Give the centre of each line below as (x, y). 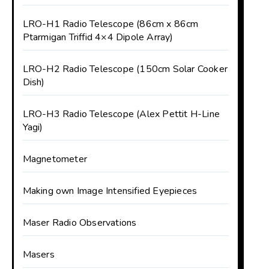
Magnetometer (55, 159)
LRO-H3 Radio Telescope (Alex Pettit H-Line (121, 114)
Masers (38, 255)
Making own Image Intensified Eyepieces (110, 191)
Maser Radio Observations (80, 223)
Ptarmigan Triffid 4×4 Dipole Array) (98, 37)
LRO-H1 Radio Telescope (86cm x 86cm (110, 24)
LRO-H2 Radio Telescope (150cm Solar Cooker (125, 69)
